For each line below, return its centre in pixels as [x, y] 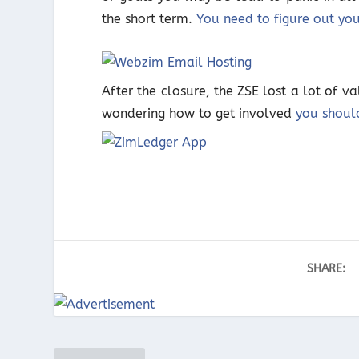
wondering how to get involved [199, 113]
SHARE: [327, 268]
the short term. [149, 18]
